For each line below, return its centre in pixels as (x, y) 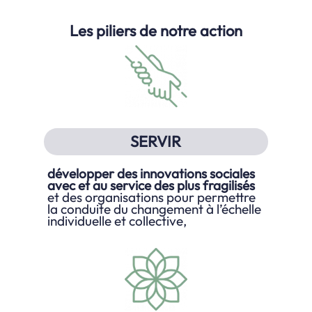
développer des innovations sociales (151, 174)
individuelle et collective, (117, 221)
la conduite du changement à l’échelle (155, 209)
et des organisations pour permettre (152, 197)
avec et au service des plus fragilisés (151, 186)
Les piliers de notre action (156, 30)
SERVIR (156, 142)
